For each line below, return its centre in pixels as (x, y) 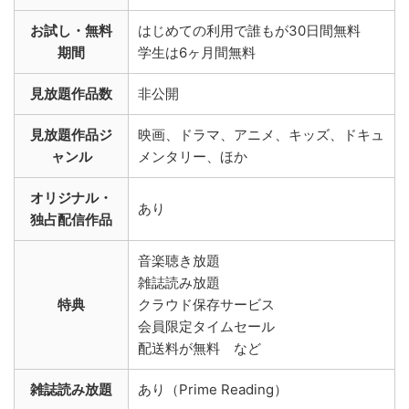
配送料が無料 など (199, 348)
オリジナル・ (71, 197)
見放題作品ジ (71, 134)
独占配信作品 (71, 219)
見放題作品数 (71, 93)
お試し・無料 (71, 30)
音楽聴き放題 (179, 260)
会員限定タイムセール (206, 326)
